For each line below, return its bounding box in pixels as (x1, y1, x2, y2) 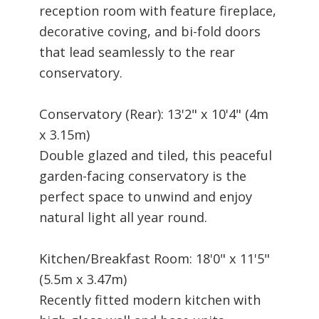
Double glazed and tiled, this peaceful (39, 146, 272, 164)
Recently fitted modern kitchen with (39, 291, 261, 308)
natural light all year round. (39, 208, 207, 226)
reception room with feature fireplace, (39, 1, 276, 19)
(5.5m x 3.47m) (39, 270, 127, 288)
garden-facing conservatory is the (39, 167, 246, 184)
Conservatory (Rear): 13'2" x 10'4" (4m (39, 105, 268, 122)
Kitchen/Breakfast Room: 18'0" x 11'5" (39, 249, 270, 267)
